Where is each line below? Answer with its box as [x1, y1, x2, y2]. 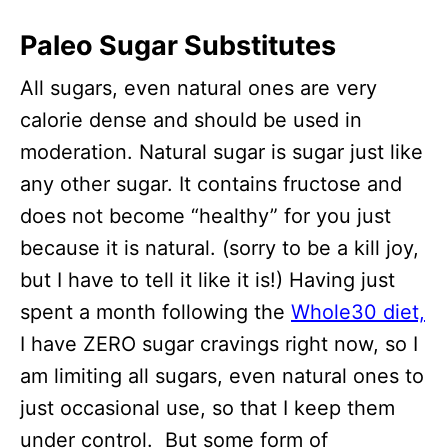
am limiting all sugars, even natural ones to [20, 363, 424, 388]
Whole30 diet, [291, 299, 425, 324]
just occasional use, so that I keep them [20, 395, 395, 420]
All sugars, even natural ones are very [20, 75, 377, 100]
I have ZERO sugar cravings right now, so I [20, 331, 418, 356]
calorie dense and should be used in [20, 107, 362, 132]
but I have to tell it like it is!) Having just [20, 267, 395, 292]
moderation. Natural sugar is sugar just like [20, 139, 423, 164]
